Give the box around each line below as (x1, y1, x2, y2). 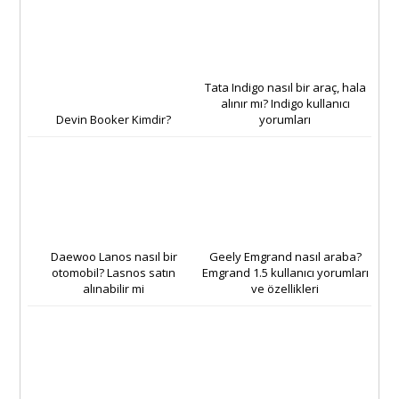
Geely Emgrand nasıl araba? (208, 248, 362, 265)
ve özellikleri (251, 280, 320, 297)
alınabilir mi (83, 280, 145, 297)
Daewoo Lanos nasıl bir (50, 248, 177, 265)
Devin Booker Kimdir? (56, 110, 172, 127)
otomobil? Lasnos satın (52, 264, 176, 281)
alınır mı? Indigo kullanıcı (220, 94, 350, 111)
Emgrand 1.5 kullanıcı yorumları (201, 264, 369, 281)
